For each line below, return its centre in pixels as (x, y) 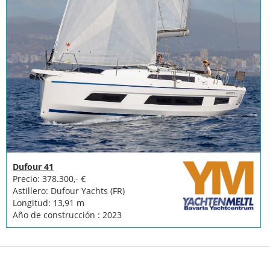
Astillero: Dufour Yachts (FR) (69, 191)
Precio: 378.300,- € (49, 179)
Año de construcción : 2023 (67, 215)
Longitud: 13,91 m (49, 203)
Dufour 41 (33, 167)
